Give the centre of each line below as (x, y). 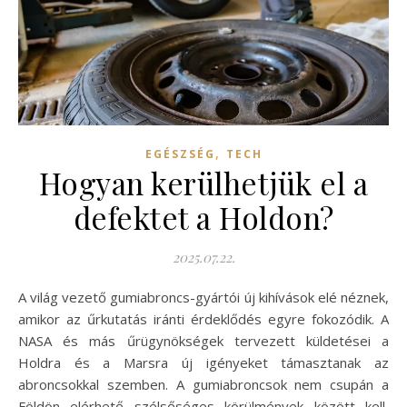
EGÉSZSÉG (180, 154)
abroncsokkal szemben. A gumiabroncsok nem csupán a (203, 384)
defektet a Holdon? (203, 217)
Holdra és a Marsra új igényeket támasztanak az (203, 362)
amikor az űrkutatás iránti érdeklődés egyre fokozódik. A (203, 318)
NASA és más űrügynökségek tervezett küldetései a (203, 340)
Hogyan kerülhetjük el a (203, 182)
